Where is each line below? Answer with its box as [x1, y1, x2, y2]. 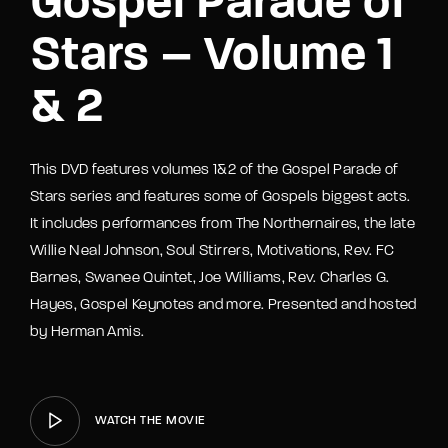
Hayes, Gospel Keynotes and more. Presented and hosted [30, 297, 417, 313]
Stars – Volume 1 [30, 32, 395, 81]
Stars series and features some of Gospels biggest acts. [30, 189, 411, 205]
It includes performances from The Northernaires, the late [30, 216, 415, 232]
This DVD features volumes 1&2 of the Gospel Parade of [30, 162, 399, 178]
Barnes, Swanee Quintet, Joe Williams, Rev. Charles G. [30, 270, 390, 286]
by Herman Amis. [30, 324, 145, 340]
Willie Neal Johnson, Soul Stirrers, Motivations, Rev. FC [30, 243, 395, 259]
